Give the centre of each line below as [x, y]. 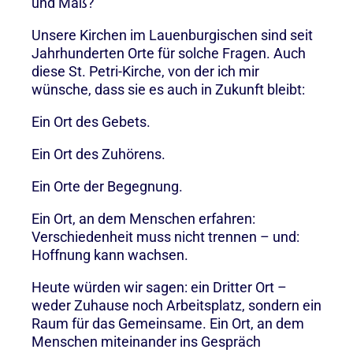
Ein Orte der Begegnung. [109, 186]
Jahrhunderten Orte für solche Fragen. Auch [169, 53]
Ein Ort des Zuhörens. [100, 154]
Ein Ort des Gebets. [93, 121]
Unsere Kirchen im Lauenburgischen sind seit [172, 35]
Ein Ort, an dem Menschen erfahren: [143, 218]
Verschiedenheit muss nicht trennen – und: [165, 236]
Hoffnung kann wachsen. [110, 255]
